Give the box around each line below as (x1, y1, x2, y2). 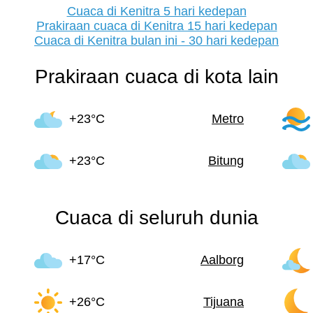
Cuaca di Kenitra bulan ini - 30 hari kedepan (34, 33, 279, 48)
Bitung (208, 154, 244, 168)
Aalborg (201, 253, 244, 268)
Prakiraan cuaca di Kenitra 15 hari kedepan (36, 18, 277, 33)
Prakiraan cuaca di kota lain (34, 65, 279, 87)
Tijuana (203, 295, 244, 310)
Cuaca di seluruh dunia (54, 206, 259, 228)
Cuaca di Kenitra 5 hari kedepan (66, 3, 247, 18)
